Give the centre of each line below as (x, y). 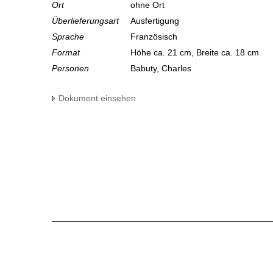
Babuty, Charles (161, 69)
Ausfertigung (156, 21)
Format (66, 53)
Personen (70, 69)
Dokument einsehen (97, 98)
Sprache (68, 37)
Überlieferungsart (85, 21)
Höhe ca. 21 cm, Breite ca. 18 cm (196, 53)
